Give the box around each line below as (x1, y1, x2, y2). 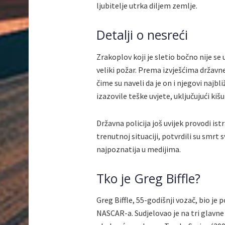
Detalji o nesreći (96, 26, 188, 43)
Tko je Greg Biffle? (96, 169, 200, 187)
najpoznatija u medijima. (96, 144, 181, 154)
